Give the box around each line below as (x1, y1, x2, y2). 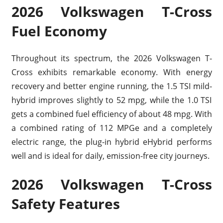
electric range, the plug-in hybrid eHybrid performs (11, 136, 212, 147)
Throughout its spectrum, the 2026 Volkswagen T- (11, 52, 212, 64)
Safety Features (11, 194, 120, 213)
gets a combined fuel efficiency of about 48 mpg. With (11, 108, 212, 119)
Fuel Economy (11, 21, 107, 40)
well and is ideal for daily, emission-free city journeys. (11, 150, 210, 161)
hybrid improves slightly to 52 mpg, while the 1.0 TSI (11, 94, 212, 106)
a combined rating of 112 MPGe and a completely (11, 122, 212, 133)
